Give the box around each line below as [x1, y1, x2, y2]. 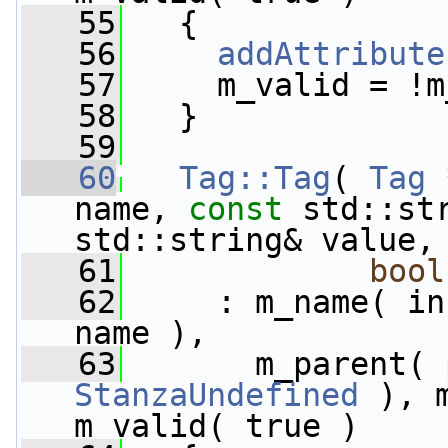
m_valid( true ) [74, 408, 359, 444]
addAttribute [217, 36, 445, 72]
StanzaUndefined [74, 377, 359, 413]
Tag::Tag [179, 160, 331, 196]
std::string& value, [74, 222, 435, 258]
